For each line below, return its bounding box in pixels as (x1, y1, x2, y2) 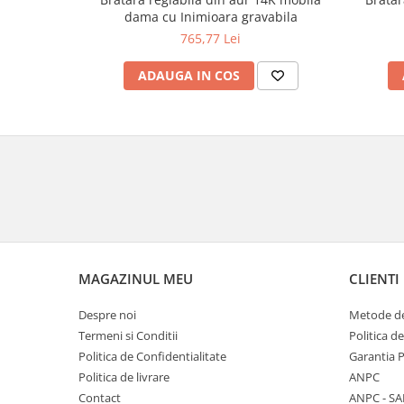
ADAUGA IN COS (137, 66, 240, 84)
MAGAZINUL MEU (78, 270, 193, 288)
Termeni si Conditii (78, 327, 178, 344)
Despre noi (78, 307, 136, 323)
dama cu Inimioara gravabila (124, 7, 298, 25)
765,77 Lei (180, 29, 241, 47)
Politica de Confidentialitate (78, 348, 226, 364)
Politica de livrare (78, 369, 170, 385)
